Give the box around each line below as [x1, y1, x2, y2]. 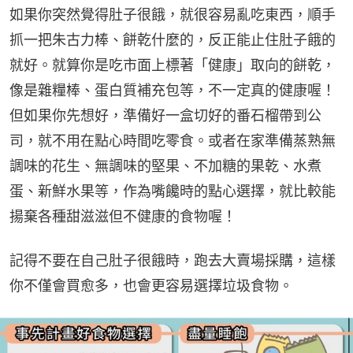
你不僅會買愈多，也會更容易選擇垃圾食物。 [9, 277, 293, 294]
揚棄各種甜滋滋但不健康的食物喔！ [9, 207, 236, 225]
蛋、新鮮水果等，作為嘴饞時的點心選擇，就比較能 [9, 182, 336, 199]
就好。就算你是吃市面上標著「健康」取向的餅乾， [9, 56, 336, 73]
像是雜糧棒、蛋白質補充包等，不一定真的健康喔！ [9, 81, 336, 98]
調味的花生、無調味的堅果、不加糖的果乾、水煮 [9, 157, 321, 174]
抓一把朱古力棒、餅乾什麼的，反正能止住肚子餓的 [9, 31, 336, 48]
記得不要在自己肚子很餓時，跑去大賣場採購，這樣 [9, 251, 336, 269]
